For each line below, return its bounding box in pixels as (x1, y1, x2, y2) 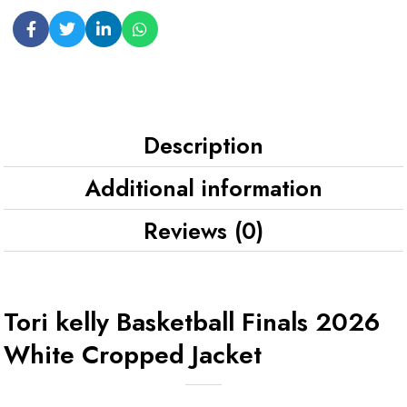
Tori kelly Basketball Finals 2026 (4, 303, 380, 341)
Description (144, 128, 263, 162)
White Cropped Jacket (4, 335, 262, 373)
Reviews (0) (144, 213, 263, 247)
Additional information (84, 171, 323, 204)
